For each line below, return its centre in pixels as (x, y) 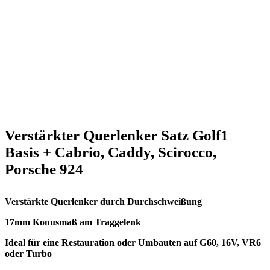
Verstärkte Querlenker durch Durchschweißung (103, 201)
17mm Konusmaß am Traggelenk (73, 222)
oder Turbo (28, 253)
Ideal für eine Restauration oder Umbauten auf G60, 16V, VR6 (133, 242)
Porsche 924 (44, 169)
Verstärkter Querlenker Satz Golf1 (117, 135)
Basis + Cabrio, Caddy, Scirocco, (111, 152)
